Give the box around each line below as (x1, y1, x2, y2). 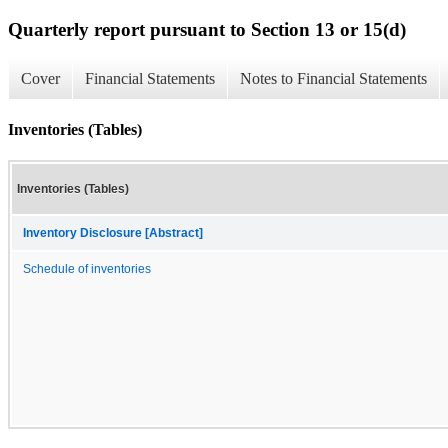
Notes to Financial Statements (240, 70, 427, 88)
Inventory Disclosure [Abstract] (23, 226, 203, 239)
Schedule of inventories (23, 262, 151, 275)
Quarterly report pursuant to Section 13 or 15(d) (8, 18, 406, 40)
